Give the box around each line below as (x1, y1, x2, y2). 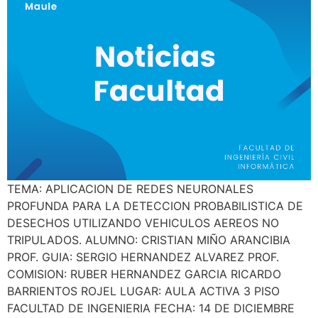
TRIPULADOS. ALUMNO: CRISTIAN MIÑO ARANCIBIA (7, 232, 290, 247)
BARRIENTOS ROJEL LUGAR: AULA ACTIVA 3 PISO (7, 283, 280, 298)
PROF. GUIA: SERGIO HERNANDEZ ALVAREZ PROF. (7, 249, 279, 264)
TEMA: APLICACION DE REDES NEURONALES (7, 181, 253, 196)
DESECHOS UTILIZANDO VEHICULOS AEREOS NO (7, 215, 279, 230)
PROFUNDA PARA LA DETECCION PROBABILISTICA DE (7, 198, 303, 213)
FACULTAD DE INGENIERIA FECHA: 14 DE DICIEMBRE (7, 300, 295, 315)
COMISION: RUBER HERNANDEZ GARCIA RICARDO (7, 266, 281, 281)
